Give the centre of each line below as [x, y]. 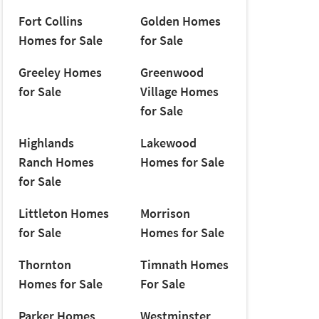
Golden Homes [180, 21]
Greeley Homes [60, 73]
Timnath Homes [184, 265]
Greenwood [172, 73]
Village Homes [179, 92]
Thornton [45, 265]
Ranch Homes [56, 162]
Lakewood [168, 143]
